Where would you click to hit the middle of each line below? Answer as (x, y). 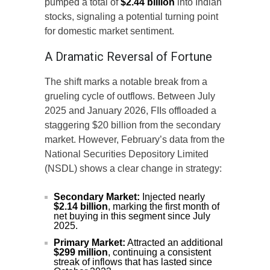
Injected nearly (172, 197)
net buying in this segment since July (132, 216)
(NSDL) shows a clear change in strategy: (133, 169)
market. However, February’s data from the (135, 140)
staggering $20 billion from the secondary (133, 125)
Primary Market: (89, 243)
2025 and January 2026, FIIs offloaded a (130, 111)
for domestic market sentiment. (109, 31)
